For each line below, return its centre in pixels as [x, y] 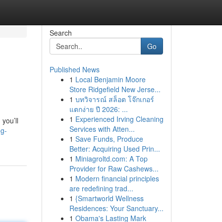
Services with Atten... [102, 129]
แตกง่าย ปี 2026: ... [98, 109]
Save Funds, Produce [109, 139]
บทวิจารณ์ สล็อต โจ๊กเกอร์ [114, 99]
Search [60, 33]
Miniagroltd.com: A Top [111, 159]
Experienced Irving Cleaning [119, 119]
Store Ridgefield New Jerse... [115, 89]
